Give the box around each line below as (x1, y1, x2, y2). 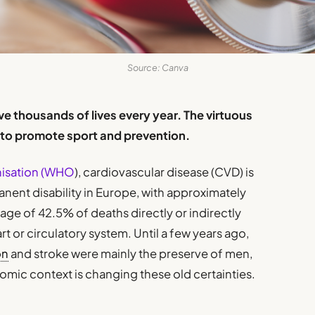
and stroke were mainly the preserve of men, (8, 246, 253, 262)
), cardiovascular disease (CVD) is (75, 165, 255, 180)
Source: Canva (127, 61, 188, 73)
